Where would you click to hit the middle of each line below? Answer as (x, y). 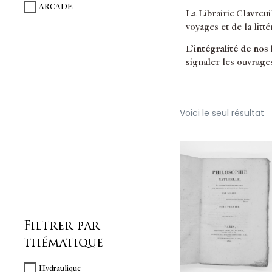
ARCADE (56, 7)
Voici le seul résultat (222, 113)
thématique (63, 243)
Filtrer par (62, 226)
